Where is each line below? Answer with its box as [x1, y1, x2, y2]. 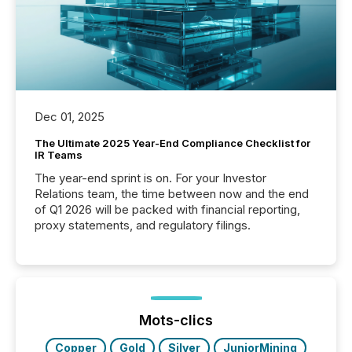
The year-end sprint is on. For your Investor [35, 170, 266, 185]
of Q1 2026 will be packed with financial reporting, [35, 201, 300, 217]
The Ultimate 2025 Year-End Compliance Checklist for [35, 136, 310, 149]
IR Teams [35, 148, 82, 161]
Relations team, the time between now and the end [35, 185, 309, 201]
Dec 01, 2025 [35, 108, 104, 124]
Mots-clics [139, 311, 213, 328]
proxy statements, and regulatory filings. [35, 217, 251, 233]
